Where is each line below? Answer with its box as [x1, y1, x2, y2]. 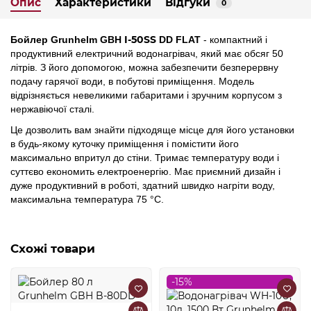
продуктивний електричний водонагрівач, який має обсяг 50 [10, 48, 283, 60]
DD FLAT [159, 34, 201, 46]
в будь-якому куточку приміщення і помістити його [10, 138, 239, 150]
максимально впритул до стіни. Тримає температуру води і [10, 152, 279, 164]
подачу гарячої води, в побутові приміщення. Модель [10, 76, 254, 87]
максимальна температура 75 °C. [10, 194, 164, 205]
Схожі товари [10, 242, 95, 256]
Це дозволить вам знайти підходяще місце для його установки [10, 124, 294, 136]
